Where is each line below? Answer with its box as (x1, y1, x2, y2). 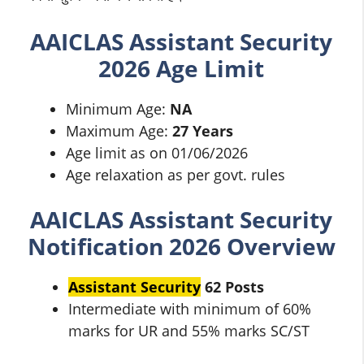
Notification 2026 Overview (27, 231, 336, 262)
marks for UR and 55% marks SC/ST (68, 321, 310, 340)
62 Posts (205, 277, 264, 297)
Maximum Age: (66, 120, 172, 141)
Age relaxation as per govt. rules (66, 164, 285, 184)
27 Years (172, 120, 233, 141)
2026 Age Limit (98, 52, 264, 84)
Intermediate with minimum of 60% (68, 299, 311, 318)
